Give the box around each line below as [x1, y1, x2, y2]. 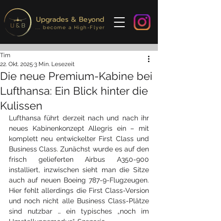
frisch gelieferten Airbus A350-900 [9, 155, 149, 163]
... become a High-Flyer [36, 25, 106, 30]
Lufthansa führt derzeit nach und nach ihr [9, 114, 149, 122]
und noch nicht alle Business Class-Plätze [9, 197, 149, 205]
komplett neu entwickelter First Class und [9, 135, 149, 143]
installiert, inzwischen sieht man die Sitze [9, 166, 149, 174]
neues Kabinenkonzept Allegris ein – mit [9, 124, 149, 132]
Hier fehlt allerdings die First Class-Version [9, 186, 149, 194]
